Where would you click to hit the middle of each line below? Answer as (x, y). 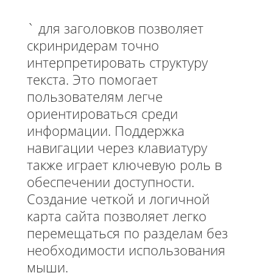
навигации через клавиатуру (117, 147)
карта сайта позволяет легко (117, 215)
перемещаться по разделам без (127, 232)
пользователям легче (95, 96)
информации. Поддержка (106, 130)
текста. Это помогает (92, 79)
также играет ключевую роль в (124, 164)
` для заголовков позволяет (115, 28)
